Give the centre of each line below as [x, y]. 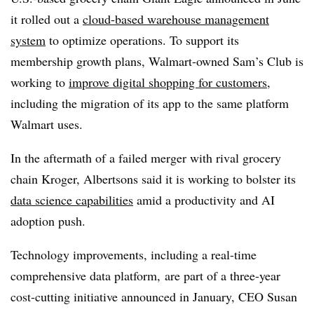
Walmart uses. [47, 124]
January [212, 296]
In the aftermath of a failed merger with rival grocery [146, 157]
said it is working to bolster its [217, 178]
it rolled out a [47, 19]
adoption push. [48, 220]
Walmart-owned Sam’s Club [220, 61]
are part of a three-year [223, 275]
